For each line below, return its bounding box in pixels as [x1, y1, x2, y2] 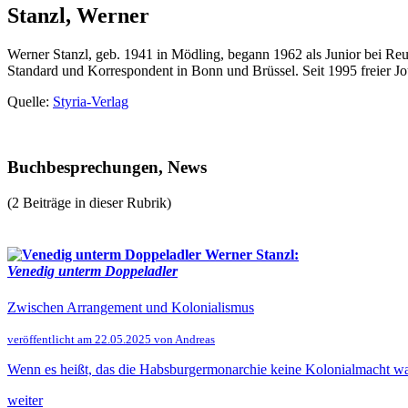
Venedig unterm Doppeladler [7, 263, 178, 280]
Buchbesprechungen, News [7, 158, 207, 178]
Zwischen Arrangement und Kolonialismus [7, 299, 254, 315]
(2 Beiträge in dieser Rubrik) [7, 195, 171, 211]
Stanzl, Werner [7, 3, 149, 27]
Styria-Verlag [53, 93, 128, 109]
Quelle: [7, 93, 53, 109]
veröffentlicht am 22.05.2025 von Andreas [7, 331, 215, 346]
